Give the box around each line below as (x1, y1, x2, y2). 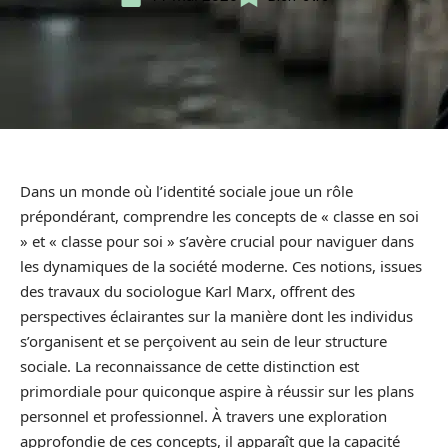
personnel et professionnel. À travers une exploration (20, 406, 387, 426)
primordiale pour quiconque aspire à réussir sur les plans (20, 381, 414, 401)
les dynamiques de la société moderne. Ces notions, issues (20, 256, 422, 276)
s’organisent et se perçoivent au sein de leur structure (20, 331, 387, 351)
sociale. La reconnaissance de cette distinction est (20, 356, 359, 376)
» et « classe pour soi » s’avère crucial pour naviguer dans (20, 231, 414, 251)
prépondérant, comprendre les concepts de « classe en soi (20, 206, 419, 226)
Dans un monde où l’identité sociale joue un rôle (20, 181, 353, 201)
